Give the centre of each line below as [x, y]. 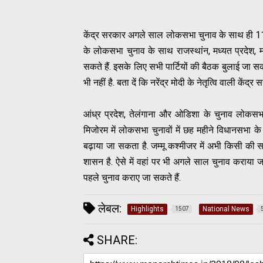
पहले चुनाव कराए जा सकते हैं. [132, 177]
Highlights [147, 209]
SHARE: [117, 240]
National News [226, 209]
